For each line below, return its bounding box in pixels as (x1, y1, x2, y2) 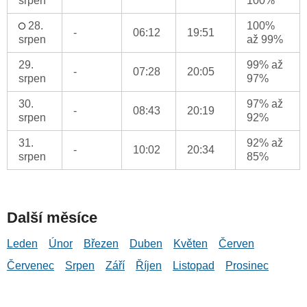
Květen (173, 238, 208, 250)
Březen (84, 238, 119, 250)
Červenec (7, 260, 54, 272)
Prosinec (225, 260, 269, 272)
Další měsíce (7, 209, 97, 227)
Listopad (173, 260, 214, 272)
